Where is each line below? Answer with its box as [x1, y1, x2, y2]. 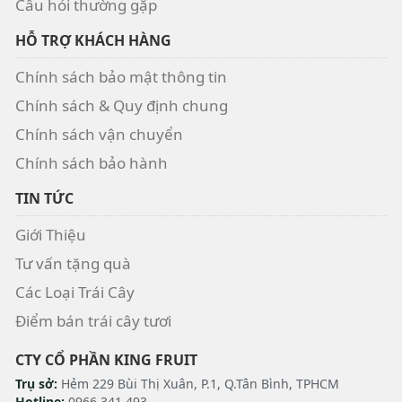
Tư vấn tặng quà [15, 252, 131, 274]
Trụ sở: [15, 374, 57, 392]
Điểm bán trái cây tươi [15, 310, 171, 331]
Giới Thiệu [15, 223, 86, 245]
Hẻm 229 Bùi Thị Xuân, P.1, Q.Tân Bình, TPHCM [57, 374, 339, 392]
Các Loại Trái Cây [15, 281, 135, 302]
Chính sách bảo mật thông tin [15, 66, 227, 87]
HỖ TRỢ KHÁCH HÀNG [15, 30, 171, 50]
